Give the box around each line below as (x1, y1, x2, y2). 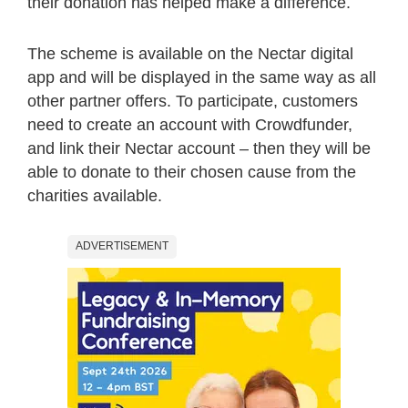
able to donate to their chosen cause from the (27, 162, 356, 181)
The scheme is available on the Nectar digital (27, 44, 353, 63)
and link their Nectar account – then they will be (27, 138, 371, 158)
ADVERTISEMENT (76, 239, 168, 252)
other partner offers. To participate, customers (27, 91, 358, 110)
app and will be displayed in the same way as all (27, 67, 376, 87)
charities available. (27, 186, 162, 205)
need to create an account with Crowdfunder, (27, 115, 352, 134)
